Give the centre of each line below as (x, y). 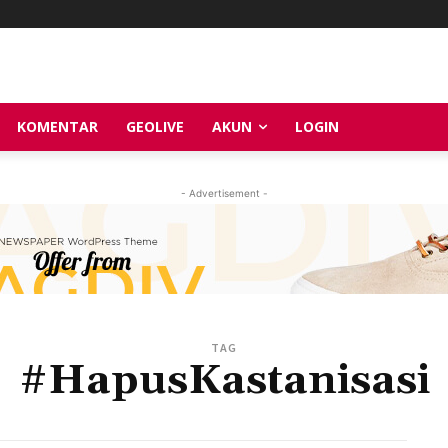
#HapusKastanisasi (224, 380)
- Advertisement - (224, 192)
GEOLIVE (155, 126)
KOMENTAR (57, 126)
